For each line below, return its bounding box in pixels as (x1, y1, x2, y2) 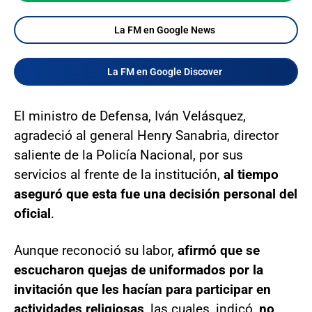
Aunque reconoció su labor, (14, 242, 178, 259)
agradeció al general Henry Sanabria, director (14, 127, 279, 144)
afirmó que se (178, 242, 260, 259)
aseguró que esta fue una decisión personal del (14, 186, 297, 203)
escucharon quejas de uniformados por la (14, 262, 263, 279)
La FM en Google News (114, 24, 215, 36)
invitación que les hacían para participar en (14, 281, 271, 298)
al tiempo (220, 166, 279, 183)
